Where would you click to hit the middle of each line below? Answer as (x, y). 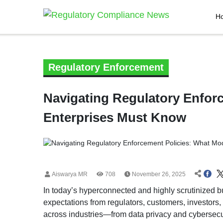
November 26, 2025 (158, 174)
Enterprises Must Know (115, 117)
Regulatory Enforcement (106, 67)
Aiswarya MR (69, 174)
